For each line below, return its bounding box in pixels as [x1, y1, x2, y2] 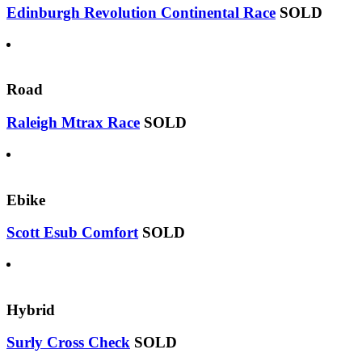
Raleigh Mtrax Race [6, 114, 140, 132]
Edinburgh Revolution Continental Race [6, 3, 276, 21]
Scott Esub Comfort [6, 224, 138, 242]
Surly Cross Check [6, 334, 130, 351]
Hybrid [6, 301, 55, 318]
